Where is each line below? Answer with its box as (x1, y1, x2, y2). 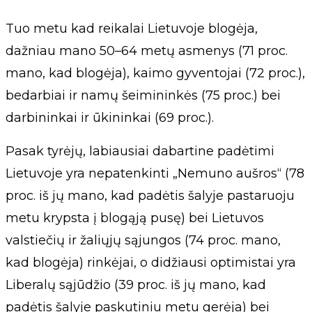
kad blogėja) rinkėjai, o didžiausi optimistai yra (6, 255, 296, 270)
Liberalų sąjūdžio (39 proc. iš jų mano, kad (6, 277, 266, 292)
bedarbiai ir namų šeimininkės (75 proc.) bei (6, 88, 281, 103)
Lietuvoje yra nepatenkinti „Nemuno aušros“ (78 (6, 166, 304, 181)
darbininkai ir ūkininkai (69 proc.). (6, 110, 214, 125)
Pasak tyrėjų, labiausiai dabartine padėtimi (6, 143, 274, 159)
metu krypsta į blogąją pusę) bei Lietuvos (6, 210, 264, 226)
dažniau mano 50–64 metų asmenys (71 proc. (6, 43, 288, 58)
